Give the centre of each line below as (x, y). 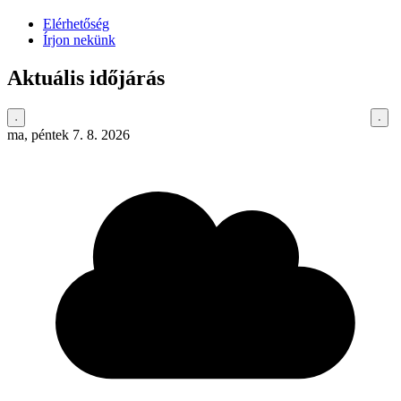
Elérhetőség (76, 24)
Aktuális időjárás (86, 78)
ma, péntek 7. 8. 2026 (68, 134)
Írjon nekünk (79, 40)
